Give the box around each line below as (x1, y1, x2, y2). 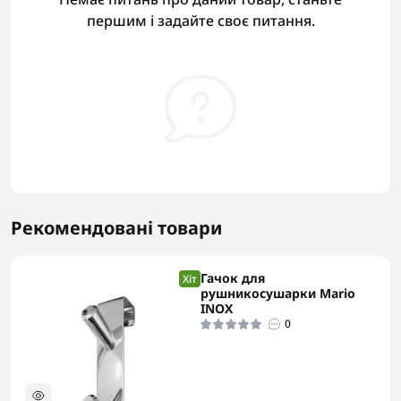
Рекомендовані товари (11, 216, 222, 240)
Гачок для (200, 269, 266, 286)
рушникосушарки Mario (200, 285, 355, 302)
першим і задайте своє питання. (86, 11, 315, 30)
